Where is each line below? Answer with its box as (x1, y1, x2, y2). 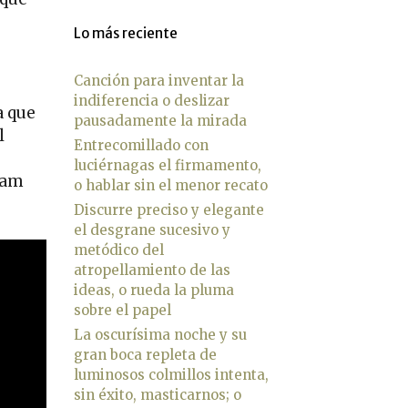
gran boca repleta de (74, 345, 217, 363)
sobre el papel (74, 301, 171, 319)
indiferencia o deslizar (74, 91, 229, 109)
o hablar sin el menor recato (74, 176, 268, 194)
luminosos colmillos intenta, (74, 365, 269, 383)
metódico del (74, 240, 164, 259)
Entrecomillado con (74, 136, 209, 154)
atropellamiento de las (74, 260, 230, 279)
